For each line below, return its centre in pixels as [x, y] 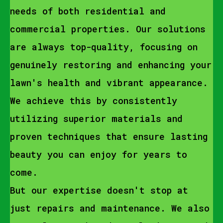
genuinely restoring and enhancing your [111, 65]
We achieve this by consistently [94, 101]
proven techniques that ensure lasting [109, 136]
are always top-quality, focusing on [104, 47]
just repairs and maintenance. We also [110, 208]
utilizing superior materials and [96, 118]
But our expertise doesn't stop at [99, 190]
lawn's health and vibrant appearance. [109, 83]
